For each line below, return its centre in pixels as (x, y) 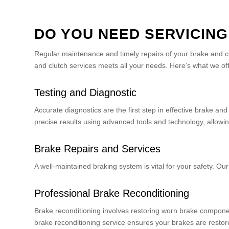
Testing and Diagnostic (85, 93)
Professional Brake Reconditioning (112, 193)
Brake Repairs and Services (97, 149)
